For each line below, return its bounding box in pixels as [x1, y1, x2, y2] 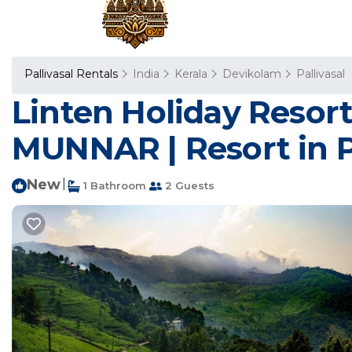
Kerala [174, 67, 207, 81]
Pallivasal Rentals [24, 67, 121, 81]
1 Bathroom [80, 179, 146, 192]
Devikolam [222, 67, 281, 81]
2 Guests [162, 179, 214, 192]
